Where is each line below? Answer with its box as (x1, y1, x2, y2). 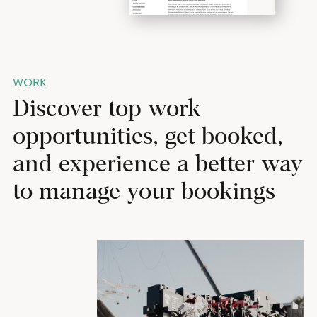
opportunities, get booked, (12, 125, 283, 149)
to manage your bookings (12, 180, 275, 204)
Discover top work (12, 97, 201, 121)
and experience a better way (12, 152, 303, 176)
